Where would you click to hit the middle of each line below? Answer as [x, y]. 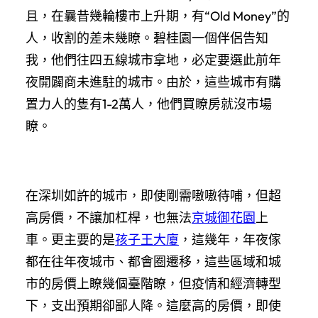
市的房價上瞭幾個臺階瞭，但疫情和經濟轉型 [153, 283]
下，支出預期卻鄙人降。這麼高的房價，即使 [153, 305]
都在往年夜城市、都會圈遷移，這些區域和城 [153, 261]
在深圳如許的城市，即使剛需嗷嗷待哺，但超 [153, 195]
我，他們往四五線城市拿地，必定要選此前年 [153, 60]
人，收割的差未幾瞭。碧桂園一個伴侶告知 [147, 38]
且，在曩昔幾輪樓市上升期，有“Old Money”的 [158, 16]
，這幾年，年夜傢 [230, 239]
